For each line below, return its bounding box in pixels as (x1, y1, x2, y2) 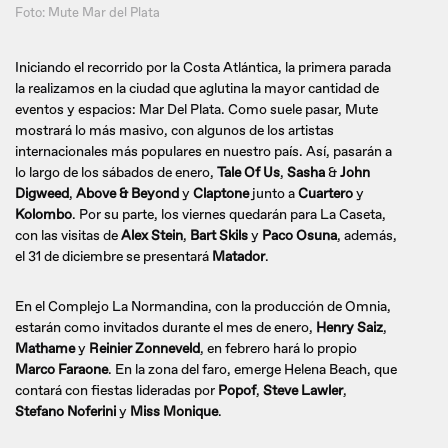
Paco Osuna (262, 227, 337, 245)
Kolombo (15, 206, 72, 224)
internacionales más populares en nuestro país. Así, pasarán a (15, 143, 392, 161)
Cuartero (298, 185, 353, 203)
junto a (249, 185, 298, 203)
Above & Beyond (76, 185, 179, 203)
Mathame (15, 340, 75, 358)
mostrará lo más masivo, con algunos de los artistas (15, 122, 334, 140)
